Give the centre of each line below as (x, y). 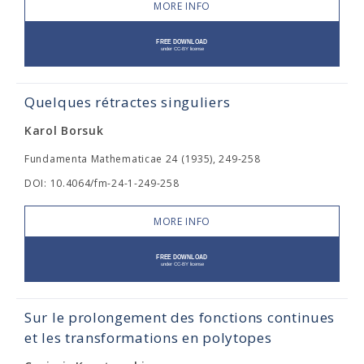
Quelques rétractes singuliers (128, 102)
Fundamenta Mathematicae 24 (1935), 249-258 (143, 159)
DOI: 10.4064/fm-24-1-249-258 (102, 183)
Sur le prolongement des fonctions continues (180, 317)
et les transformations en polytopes (148, 338)
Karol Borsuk (64, 130)
